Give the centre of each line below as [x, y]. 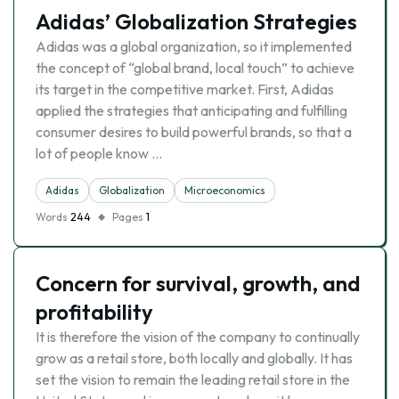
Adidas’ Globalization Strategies [196, 21]
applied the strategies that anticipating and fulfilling [191, 110]
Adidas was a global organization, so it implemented [194, 46]
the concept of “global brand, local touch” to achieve [195, 68]
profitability [94, 312]
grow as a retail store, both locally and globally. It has [194, 358]
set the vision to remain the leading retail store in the [193, 379]
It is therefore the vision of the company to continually [198, 337]
